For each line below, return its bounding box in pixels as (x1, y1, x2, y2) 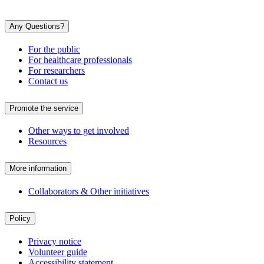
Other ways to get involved (28, 126, 129, 136)
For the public (28, 44, 80, 54)
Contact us (28, 75, 68, 86)
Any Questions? (9, 21, 64, 31)
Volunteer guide (28, 247, 87, 258)
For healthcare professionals (28, 54, 132, 65)
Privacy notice (28, 236, 81, 247)
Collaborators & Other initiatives (28, 186, 149, 197)
